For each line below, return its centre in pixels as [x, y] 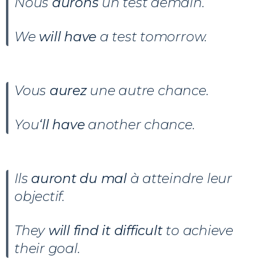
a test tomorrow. [152, 36]
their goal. [47, 248]
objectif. [39, 196]
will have [68, 36]
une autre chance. [147, 90]
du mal [103, 178]
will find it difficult [105, 230]
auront [54, 178]
